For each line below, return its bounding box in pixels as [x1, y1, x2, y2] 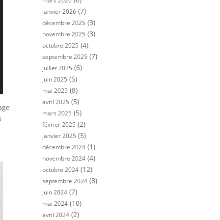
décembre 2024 [42, 143, 85, 151]
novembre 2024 [42, 154, 85, 163]
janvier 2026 [42, 7, 76, 16]
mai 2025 [42, 86, 68, 95]
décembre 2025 [42, 19, 85, 27]
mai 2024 [42, 199, 68, 208]
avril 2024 [42, 211, 69, 219]
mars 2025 [42, 109, 72, 117]
